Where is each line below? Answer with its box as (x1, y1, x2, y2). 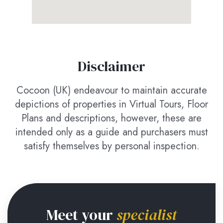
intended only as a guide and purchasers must (15, 125, 208, 139)
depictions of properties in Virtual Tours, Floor (15, 97, 208, 111)
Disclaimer (78, 57, 145, 76)
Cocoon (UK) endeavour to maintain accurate (16, 83, 207, 98)
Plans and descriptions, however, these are (21, 111, 202, 125)
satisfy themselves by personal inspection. (23, 139, 200, 153)
